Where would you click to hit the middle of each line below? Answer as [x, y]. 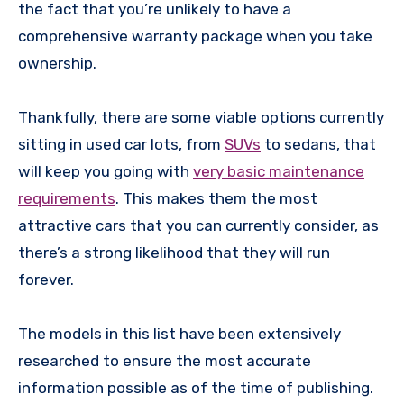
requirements [67, 198]
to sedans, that [318, 144]
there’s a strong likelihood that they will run [174, 252]
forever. [46, 279]
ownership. [57, 63]
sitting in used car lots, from [121, 144]
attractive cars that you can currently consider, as [198, 225]
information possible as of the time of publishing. [196, 387]
